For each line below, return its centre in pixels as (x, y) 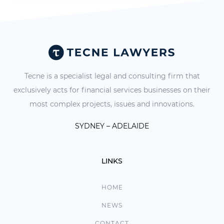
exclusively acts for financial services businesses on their (112, 90)
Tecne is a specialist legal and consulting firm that (112, 76)
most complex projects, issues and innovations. (112, 104)
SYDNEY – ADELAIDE (112, 126)
